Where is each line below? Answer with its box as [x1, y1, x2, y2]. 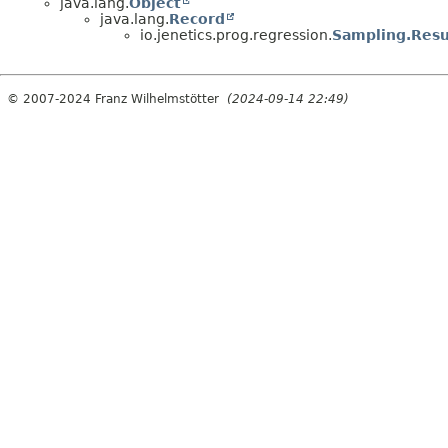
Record [169, 11, 225, 28]
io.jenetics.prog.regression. [140, 27, 332, 44]
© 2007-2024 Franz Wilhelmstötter [7, 92, 227, 107]
